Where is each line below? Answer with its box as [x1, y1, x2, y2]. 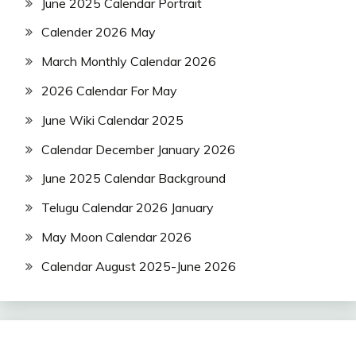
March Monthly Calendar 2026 [41, 53, 216, 70]
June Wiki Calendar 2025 [41, 111, 184, 128]
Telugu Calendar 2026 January [41, 199, 214, 216]
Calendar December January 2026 [41, 141, 235, 157]
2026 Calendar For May [41, 82, 177, 99]
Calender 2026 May [41, 24, 156, 41]
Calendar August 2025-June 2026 [41, 257, 236, 274]
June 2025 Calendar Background [41, 170, 226, 187]
